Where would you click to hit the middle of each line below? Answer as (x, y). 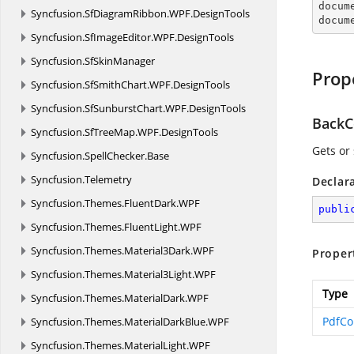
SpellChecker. (116, 156)
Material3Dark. (158, 250)
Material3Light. (159, 274)
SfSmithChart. (117, 85)
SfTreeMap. (111, 132)
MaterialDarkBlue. (166, 322)
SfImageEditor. (119, 37)
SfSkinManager (120, 61)
